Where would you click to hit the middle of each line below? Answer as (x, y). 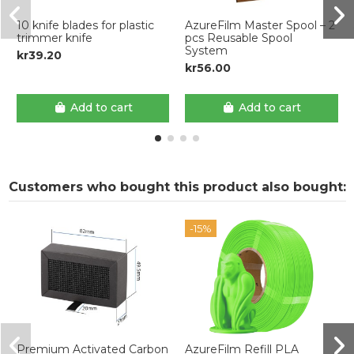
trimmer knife (54, 38)
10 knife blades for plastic (85, 25)
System (206, 50)
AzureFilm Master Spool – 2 (260, 25)
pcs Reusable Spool (239, 38)
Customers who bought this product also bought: (177, 186)
